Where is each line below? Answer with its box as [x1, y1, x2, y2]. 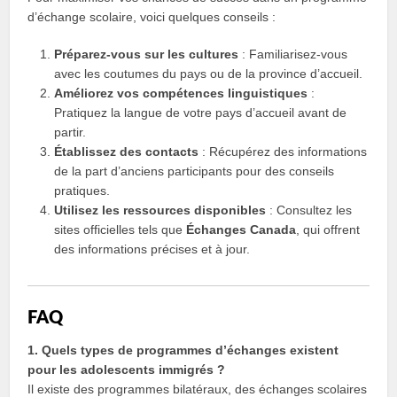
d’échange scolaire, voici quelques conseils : [27, 10, 276, 24]
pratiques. [54, 183, 111, 198]
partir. [54, 125, 87, 139]
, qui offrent [296, 222, 361, 237]
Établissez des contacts [54, 144, 199, 159]
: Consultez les [266, 203, 353, 217]
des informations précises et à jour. [54, 242, 251, 256]
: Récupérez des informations [198, 144, 368, 159]
